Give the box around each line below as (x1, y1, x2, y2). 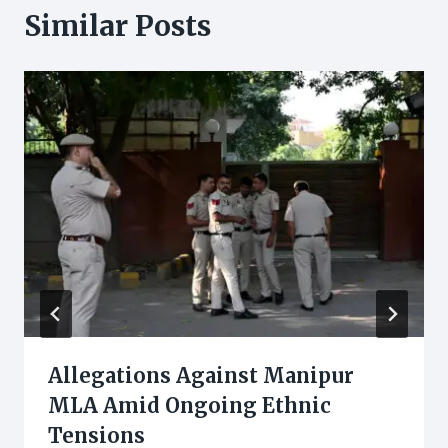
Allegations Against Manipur (48, 363, 354, 389)
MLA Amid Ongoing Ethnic (48, 393, 331, 419)
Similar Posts (24, 7, 211, 44)
